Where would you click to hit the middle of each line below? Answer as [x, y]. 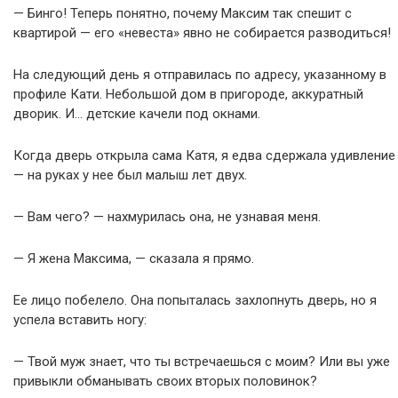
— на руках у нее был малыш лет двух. [130, 175]
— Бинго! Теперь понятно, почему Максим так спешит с [183, 13]
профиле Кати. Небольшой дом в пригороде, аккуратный [188, 94]
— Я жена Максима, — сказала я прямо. [134, 259]
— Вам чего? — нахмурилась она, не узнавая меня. [167, 217]
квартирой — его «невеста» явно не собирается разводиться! [202, 33]
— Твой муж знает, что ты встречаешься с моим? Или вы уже [202, 362]
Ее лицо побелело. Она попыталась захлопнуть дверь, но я [195, 300]
